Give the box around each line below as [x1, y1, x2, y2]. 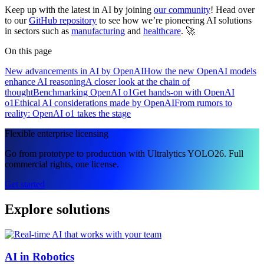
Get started [5, 179, 45, 189]
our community [154, 4, 210, 15]
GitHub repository [29, 15, 97, 25]
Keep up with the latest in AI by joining [5, 4, 154, 15]
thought [5, 87, 33, 97]
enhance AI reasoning [5, 76, 85, 87]
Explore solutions [5, 201, 110, 217]
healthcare [143, 25, 181, 36]
